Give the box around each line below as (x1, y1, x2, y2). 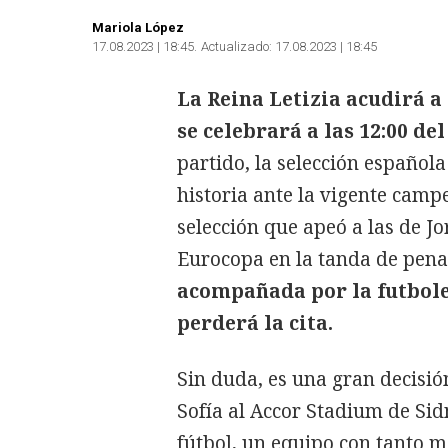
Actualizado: (201, 39, 272, 54)
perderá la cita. (177, 310, 333, 336)
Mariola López (92, 20, 184, 35)
